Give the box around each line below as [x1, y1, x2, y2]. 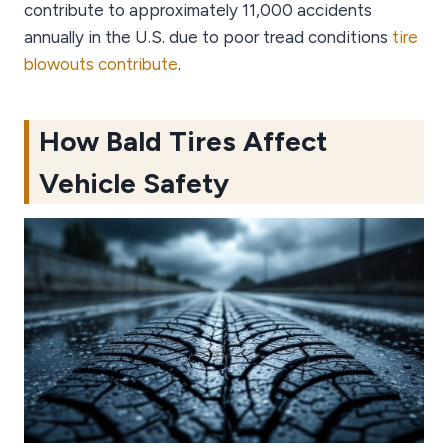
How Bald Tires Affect [39, 124, 327, 159]
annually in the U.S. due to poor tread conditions [24, 27, 392, 48]
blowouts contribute [24, 54, 178, 75]
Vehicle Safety [39, 166, 229, 201]
